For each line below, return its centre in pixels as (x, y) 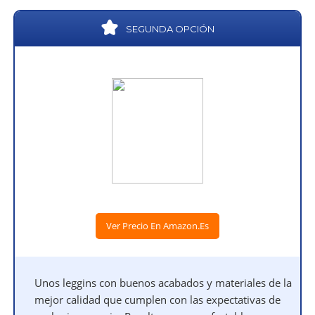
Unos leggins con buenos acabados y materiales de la (163, 283)
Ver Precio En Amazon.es (157, 226)
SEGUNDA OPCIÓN (170, 29)
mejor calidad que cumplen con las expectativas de (158, 300)
